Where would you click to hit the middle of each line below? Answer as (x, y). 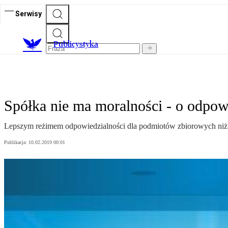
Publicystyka (76, 44)
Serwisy (28, 13)
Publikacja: (16, 142)
